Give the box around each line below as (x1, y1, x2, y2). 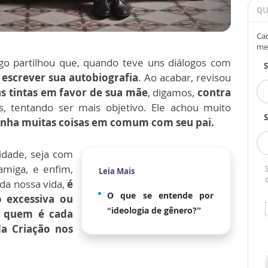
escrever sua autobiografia (2, 70, 138, 84)
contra (197, 85, 232, 99)
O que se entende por (107, 189, 214, 201)
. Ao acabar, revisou (138, 70, 231, 84)
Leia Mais (99, 165, 135, 176)
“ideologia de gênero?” (107, 204, 201, 216)
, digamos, (147, 85, 198, 99)
